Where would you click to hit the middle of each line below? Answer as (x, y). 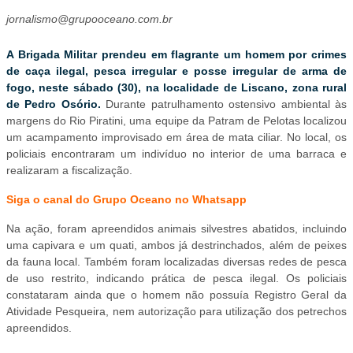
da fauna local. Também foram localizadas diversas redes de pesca (176, 262)
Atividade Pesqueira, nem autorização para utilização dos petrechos (176, 312)
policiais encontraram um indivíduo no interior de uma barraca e (176, 154)
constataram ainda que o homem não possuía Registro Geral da (176, 295)
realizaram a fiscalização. (69, 171)
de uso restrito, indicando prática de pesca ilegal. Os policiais (176, 279)
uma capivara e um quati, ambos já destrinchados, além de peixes (176, 245)
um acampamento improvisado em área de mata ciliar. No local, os (176, 137)
